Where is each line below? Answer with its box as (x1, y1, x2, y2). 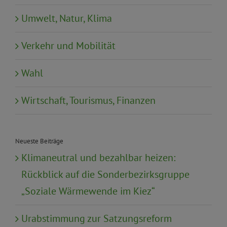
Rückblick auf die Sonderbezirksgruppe (21, 168, 190, 181)
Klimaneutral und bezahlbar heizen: (21, 151, 175, 165)
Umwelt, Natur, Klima (21, 11, 112, 25)
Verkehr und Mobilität (21, 39, 116, 52)
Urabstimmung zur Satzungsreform (21, 212, 172, 225)
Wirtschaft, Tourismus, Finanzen (21, 93, 156, 107)
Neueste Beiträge (15, 136, 63, 145)
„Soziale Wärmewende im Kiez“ (21, 184, 155, 198)
